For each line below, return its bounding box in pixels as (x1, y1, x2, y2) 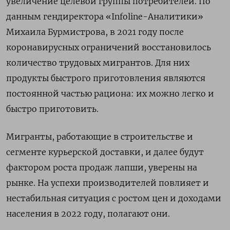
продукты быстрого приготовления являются (6, 73, 205, 83)
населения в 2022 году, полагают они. (6, 208, 170, 219)
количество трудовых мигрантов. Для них (6, 57, 189, 68)
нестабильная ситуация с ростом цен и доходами (6, 193, 221, 203)
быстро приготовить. (6, 104, 99, 114)
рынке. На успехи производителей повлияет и (6, 178, 209, 188)
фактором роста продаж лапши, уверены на (6, 162, 197, 172)
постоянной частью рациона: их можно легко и (6, 88, 214, 99)
